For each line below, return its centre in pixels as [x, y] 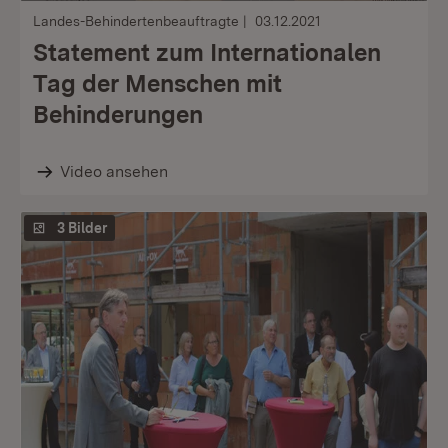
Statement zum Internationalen [207, 52]
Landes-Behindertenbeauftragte [136, 21]
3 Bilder [82, 228]
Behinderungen [118, 114]
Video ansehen [113, 171]
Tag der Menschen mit [157, 83]
